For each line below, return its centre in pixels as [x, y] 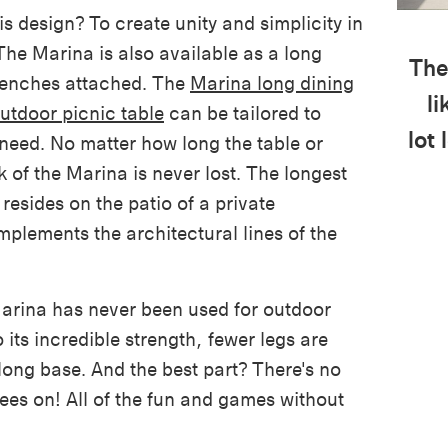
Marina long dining [272, 84]
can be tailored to [242, 114]
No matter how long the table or [186, 144]
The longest [296, 174]
